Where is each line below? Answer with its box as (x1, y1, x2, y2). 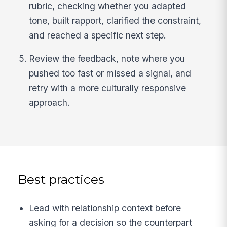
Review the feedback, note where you (29, 53, 185, 64)
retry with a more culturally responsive (29, 83, 186, 94)
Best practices (18, 172, 105, 187)
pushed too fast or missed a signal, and (29, 68, 192, 79)
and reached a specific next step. (29, 29, 167, 41)
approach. (29, 97, 70, 108)
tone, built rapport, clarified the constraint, (29, 15, 202, 26)
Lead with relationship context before (29, 202, 181, 213)
